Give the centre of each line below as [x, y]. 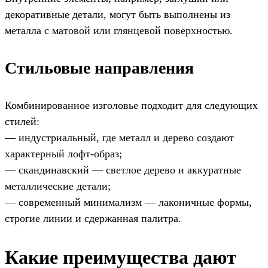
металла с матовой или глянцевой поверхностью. [119, 31]
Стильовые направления [99, 68]
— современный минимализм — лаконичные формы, [128, 202]
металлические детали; [58, 186]
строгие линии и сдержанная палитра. [93, 219]
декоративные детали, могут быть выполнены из [118, 15]
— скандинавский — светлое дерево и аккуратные [123, 170]
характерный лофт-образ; [63, 154]
